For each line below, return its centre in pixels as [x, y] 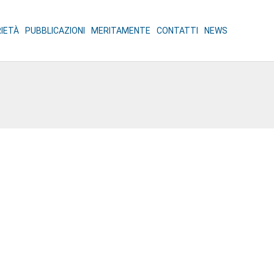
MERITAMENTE [121, 31]
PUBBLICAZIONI [55, 31]
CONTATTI [178, 31]
